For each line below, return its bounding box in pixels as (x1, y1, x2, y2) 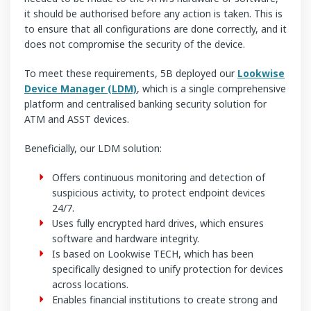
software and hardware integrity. (52, 231, 199, 245)
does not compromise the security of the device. (24, 37, 245, 51)
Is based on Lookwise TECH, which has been (52, 246, 253, 260)
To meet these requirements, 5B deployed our (24, 66, 237, 80)
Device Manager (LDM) (24, 81, 137, 95)
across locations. (52, 277, 128, 291)
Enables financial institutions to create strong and (52, 292, 278, 306)
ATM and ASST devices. (24, 112, 129, 126)
